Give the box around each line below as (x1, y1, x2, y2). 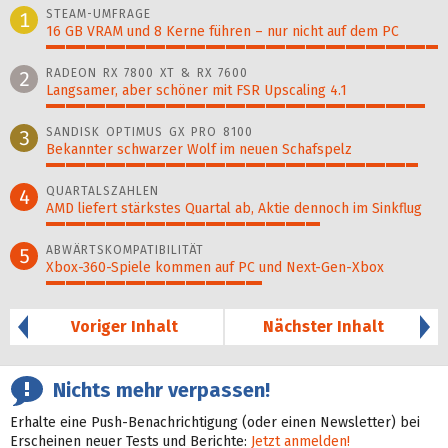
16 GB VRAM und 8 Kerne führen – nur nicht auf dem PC (46, 23, 399, 40)
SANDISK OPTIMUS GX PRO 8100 (46, 125, 253, 139)
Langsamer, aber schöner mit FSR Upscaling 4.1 (46, 82, 347, 99)
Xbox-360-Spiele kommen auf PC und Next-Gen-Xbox (46, 259, 384, 276)
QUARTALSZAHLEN (46, 184, 159, 198)
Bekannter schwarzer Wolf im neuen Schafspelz (46, 141, 352, 158)
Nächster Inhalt (263, 317, 384, 336)
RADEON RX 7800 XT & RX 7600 (46, 66, 248, 80)
